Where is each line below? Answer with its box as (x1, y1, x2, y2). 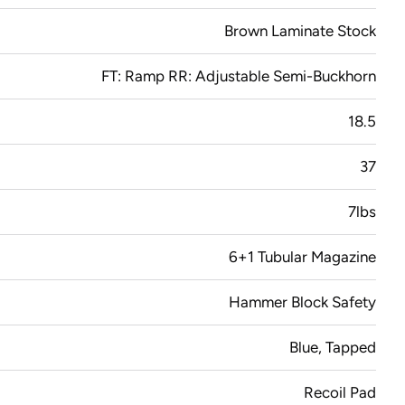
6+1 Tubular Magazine (229, 247, 376, 266)
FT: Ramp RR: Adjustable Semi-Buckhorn (101, 66, 376, 85)
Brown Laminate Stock (224, 21, 376, 40)
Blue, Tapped (289, 337, 376, 356)
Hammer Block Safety (229, 292, 376, 311)
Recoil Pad (304, 382, 376, 401)
